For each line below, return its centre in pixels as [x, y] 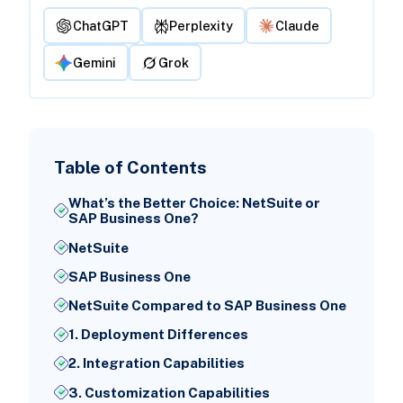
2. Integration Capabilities [156, 363]
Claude [298, 26]
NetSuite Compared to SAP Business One [207, 305]
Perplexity [201, 26]
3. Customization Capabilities [169, 392]
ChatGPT [101, 26]
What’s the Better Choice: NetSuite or [194, 203]
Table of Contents [130, 167]
